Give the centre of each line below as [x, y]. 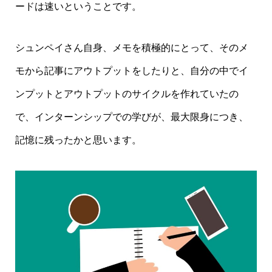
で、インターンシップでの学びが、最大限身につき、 [131, 117]
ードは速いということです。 [78, 7]
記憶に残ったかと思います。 [78, 140]
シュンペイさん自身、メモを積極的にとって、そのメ [131, 48]
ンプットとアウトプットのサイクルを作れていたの [127, 94]
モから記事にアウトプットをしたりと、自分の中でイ [131, 71]
